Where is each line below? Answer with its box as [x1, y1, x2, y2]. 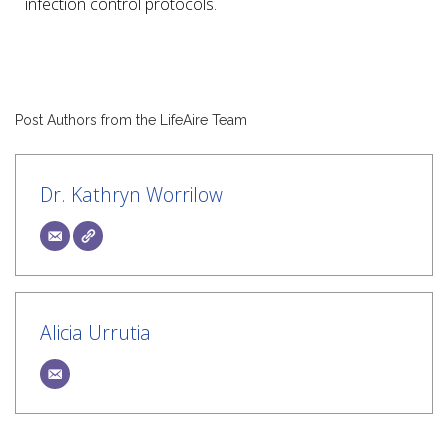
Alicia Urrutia [40, 318, 151, 346]
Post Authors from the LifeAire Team [15, 111, 247, 128]
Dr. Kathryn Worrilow [40, 180, 223, 208]
